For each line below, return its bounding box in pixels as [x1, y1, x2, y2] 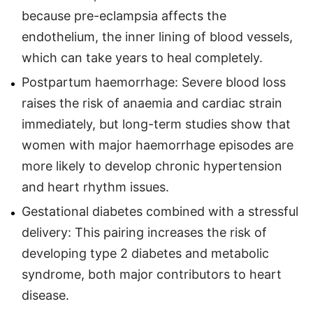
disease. [22, 287, 69, 303]
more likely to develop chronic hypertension [22, 158, 282, 173]
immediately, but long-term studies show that [22, 116, 291, 131]
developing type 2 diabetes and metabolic [22, 245, 269, 261]
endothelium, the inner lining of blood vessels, [22, 29, 293, 44]
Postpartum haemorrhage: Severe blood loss [22, 74, 286, 89]
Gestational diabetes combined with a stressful [22, 203, 298, 219]
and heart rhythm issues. [22, 179, 169, 194]
